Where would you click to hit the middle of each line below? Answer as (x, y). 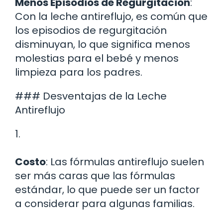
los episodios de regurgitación (91, 30)
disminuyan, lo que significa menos (103, 44)
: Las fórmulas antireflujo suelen (125, 162)
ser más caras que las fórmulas (95, 175)
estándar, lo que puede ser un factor (107, 189)
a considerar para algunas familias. (105, 203)
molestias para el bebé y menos (97, 58)
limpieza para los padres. (79, 72)
